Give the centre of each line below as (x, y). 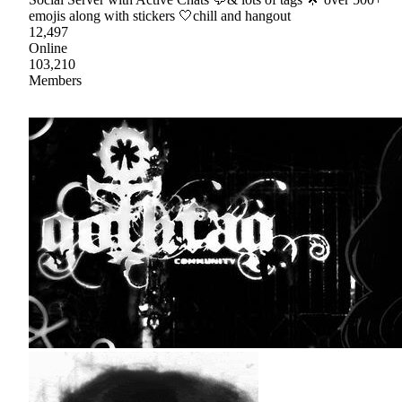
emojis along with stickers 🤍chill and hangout (160, 15)
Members (55, 80)
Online (48, 48)
